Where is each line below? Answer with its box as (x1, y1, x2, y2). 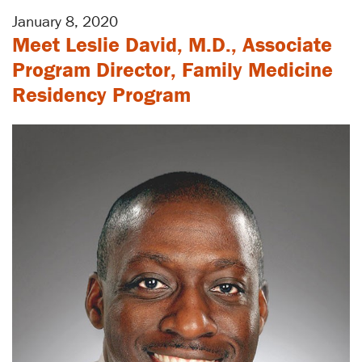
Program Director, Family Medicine (12, 56, 333, 82)
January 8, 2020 (12, 11, 118, 31)
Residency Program (12, 81, 191, 107)
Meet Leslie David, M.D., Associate (12, 31, 332, 57)
